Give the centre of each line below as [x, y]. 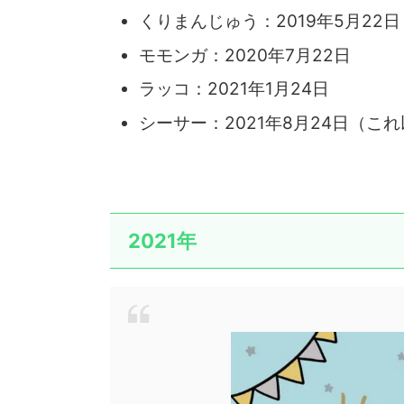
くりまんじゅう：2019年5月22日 [270, 22]
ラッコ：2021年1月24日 [234, 89]
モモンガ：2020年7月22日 [245, 55]
